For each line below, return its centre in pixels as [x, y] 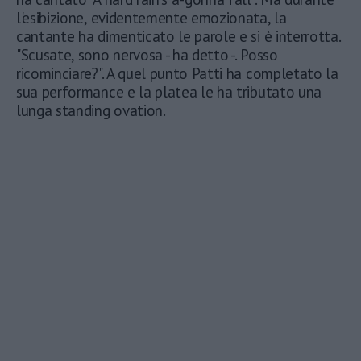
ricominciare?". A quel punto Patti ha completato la [177, 74]
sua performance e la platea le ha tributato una [169, 92]
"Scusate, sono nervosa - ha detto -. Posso [147, 55]
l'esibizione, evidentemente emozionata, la [151, 18]
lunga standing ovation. [91, 111]
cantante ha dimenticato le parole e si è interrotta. [178, 37]
